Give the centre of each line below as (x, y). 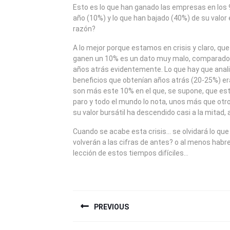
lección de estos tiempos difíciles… (131, 153)
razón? (84, 29)
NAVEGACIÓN (128, 196)
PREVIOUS (111, 207)
